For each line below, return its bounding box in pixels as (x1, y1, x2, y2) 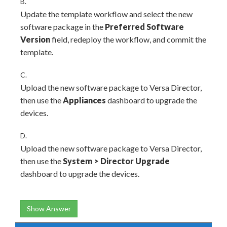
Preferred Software (105, 21, 184, 31)
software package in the (20, 21, 105, 31)
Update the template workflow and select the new (20, 9, 193, 19)
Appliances (63, 95, 106, 105)
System (63, 156, 94, 166)
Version (20, 34, 50, 44)
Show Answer (27, 204, 71, 213)
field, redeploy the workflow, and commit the (50, 34, 206, 44)
